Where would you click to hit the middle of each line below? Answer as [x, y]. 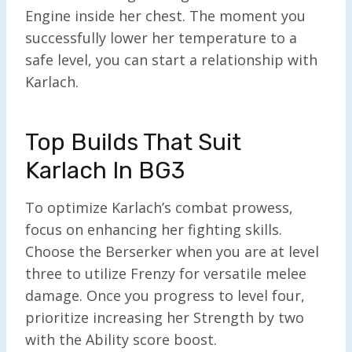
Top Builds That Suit [133, 142]
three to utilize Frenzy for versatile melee [166, 273]
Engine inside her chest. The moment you [165, 15]
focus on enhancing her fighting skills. [154, 229]
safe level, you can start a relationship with [171, 59]
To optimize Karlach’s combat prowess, [159, 207]
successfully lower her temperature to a [161, 37]
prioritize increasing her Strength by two [165, 317]
